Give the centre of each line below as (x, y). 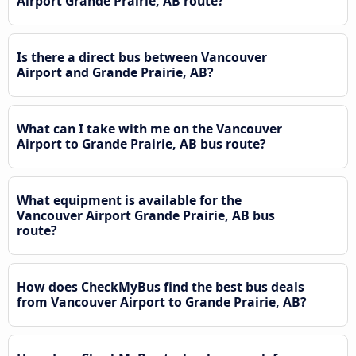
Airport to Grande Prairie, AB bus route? (141, 144)
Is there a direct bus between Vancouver (142, 58)
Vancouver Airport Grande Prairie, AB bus (146, 216)
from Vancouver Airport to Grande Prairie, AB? (162, 302)
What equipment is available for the (129, 201)
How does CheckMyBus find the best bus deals (161, 287)
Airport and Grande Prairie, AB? (115, 73)
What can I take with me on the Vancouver (149, 129)
